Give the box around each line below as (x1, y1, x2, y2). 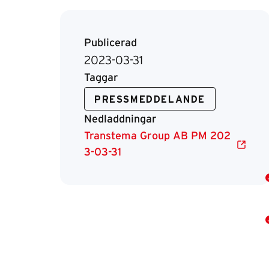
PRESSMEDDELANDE (94, 95, 205, 104)
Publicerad (84, 38, 137, 49)
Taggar (84, 73, 118, 83)
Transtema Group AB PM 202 (84, 131, 231, 142)
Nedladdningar (84, 114, 157, 125)
